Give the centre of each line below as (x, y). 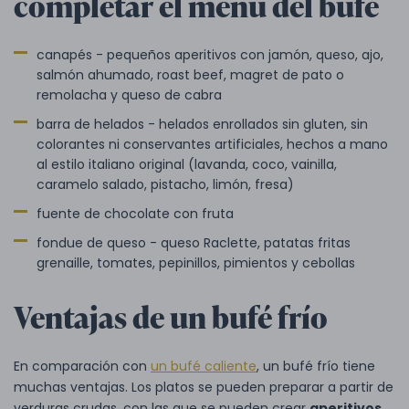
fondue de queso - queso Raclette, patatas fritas (194, 242)
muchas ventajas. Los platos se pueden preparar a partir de (204, 387)
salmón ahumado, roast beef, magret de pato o (190, 74)
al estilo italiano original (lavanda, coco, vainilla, (187, 164)
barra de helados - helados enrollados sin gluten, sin (202, 124)
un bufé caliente (204, 366)
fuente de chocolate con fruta (135, 213)
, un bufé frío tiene (316, 366)
